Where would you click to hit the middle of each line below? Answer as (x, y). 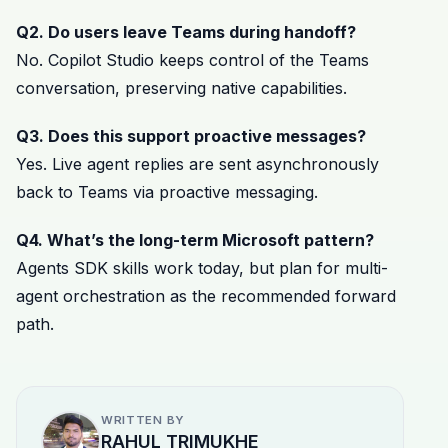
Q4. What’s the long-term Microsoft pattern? (195, 239)
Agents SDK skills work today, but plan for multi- (202, 267)
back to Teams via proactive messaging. (167, 191)
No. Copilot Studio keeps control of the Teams (192, 59)
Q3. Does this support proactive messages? (191, 135)
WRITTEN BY (143, 419)
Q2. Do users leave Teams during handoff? (186, 31)
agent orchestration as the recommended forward (206, 295)
